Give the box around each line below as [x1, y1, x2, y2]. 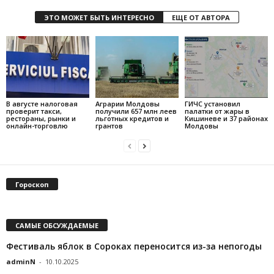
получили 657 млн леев [95, 106, 177, 116]
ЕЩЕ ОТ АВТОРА [172, 12, 230, 22]
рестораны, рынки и [6, 114, 76, 124]
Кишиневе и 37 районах [184, 114, 268, 124]
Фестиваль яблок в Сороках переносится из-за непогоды [6, 240, 262, 253]
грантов [95, 121, 123, 131]
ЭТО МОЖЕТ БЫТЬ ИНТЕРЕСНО [44, 12, 154, 22]
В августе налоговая [6, 99, 78, 109]
